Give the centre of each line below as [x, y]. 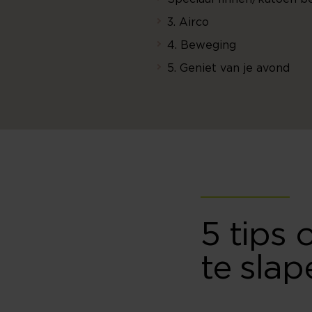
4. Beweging [202, 45]
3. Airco [188, 22]
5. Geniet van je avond [228, 68]
